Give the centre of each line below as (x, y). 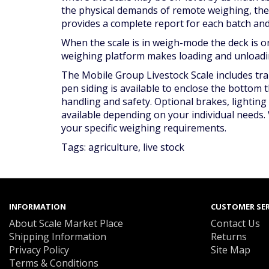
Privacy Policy (39, 250)
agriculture (113, 147)
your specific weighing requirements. (144, 128)
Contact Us (235, 223)
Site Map (231, 250)
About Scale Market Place (66, 223)
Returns (229, 237)
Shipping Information (58, 237)
